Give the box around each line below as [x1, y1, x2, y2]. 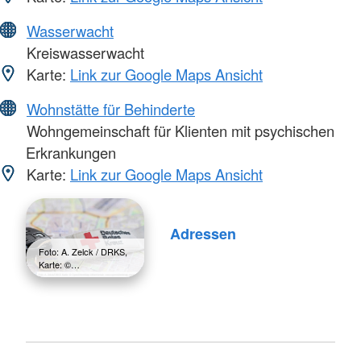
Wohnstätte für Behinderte [27, 98, 195, 119]
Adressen [169, 223, 236, 245]
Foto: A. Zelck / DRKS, [39, 244, 127, 258]
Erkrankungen [26, 141, 116, 163]
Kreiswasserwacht [23, 41, 144, 63]
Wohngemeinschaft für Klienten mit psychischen [23, 119, 334, 141]
